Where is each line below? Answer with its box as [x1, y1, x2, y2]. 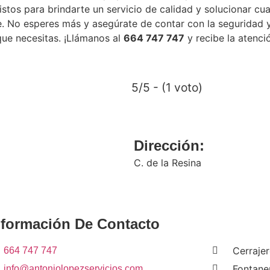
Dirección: [134, 137, 204, 154]
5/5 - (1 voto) [131, 80, 202, 95]
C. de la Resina [134, 156, 201, 169]
